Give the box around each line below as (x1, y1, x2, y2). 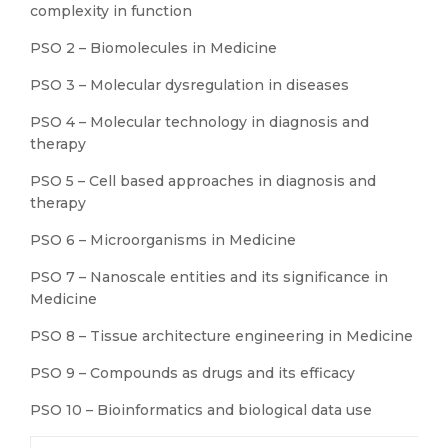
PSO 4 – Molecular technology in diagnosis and (30, 113, 369, 131)
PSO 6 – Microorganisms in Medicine (30, 231, 296, 249)
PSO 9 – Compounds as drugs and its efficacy (30, 364, 355, 382)
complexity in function (30, 2, 192, 20)
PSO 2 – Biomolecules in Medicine (30, 39, 277, 57)
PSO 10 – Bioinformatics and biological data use (30, 401, 372, 419)
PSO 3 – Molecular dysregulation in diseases (30, 76, 349, 94)
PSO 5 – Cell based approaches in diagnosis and (30, 172, 376, 190)
